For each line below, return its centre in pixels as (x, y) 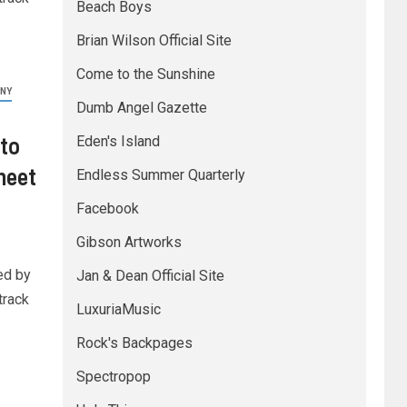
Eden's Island (118, 141)
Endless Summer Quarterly (160, 175)
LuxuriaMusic (118, 309)
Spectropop (113, 377)
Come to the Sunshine (145, 74)
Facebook (107, 208)
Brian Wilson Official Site (154, 40)
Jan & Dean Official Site (150, 276)
